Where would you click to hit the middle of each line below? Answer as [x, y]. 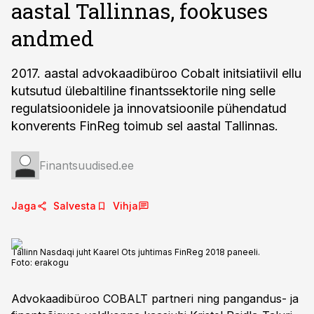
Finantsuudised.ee [87, 165]
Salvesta [75, 206]
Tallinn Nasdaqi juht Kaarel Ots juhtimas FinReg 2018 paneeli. [136, 252]
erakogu [52, 262]
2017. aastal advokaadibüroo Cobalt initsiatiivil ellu [156, 73]
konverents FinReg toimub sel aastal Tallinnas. [145, 126]
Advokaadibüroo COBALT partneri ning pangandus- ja [155, 299]
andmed [53, 38]
